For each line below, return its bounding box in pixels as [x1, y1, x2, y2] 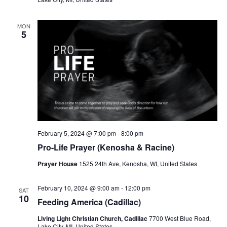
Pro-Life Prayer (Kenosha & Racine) [37, 141, 174, 154]
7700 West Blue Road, [148, 214, 211, 223]
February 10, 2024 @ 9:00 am [37, 183, 120, 193]
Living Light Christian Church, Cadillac [37, 214, 149, 223]
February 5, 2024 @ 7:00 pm [37, 129, 116, 138]
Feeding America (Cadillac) [37, 196, 141, 208]
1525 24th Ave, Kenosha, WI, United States [79, 159, 197, 168]
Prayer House [37, 159, 79, 169]
